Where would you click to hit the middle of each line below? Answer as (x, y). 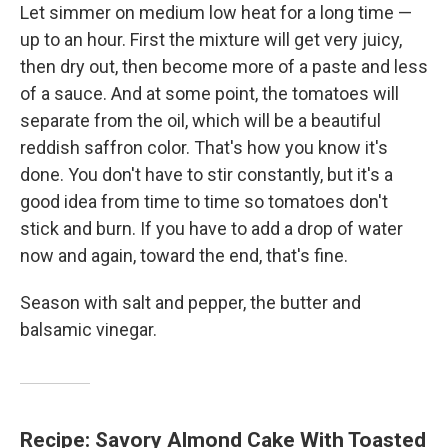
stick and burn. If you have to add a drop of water (211, 228)
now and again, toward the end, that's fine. (184, 255)
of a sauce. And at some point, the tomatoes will (209, 93)
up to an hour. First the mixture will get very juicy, (211, 39)
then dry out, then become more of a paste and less (224, 66)
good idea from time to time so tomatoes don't (204, 201)
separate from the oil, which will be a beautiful (200, 120)
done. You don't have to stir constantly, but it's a (206, 174)
